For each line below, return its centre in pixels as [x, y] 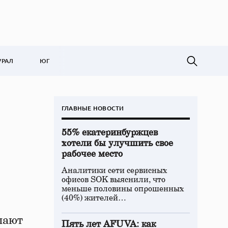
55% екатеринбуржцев [110, 133]
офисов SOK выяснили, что [113, 180]
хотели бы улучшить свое [117, 144]
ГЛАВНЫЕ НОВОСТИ [93, 108]
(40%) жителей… [94, 198]
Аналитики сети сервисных [115, 170]
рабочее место [92, 154]
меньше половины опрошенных [123, 189]
